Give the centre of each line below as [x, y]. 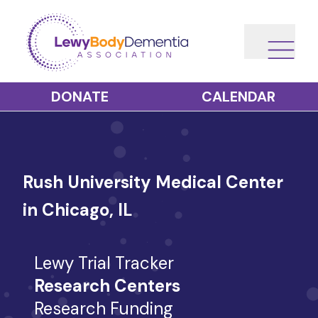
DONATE [79, 97]
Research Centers [107, 286]
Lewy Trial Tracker [104, 263]
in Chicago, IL [78, 210]
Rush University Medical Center [153, 182]
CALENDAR [238, 97]
